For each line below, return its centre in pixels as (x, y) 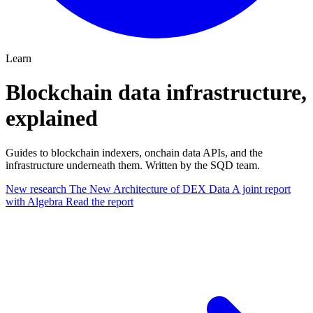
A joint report (261, 189)
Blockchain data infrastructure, (156, 93)
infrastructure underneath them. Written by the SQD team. (133, 165)
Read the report (100, 201)
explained (52, 118)
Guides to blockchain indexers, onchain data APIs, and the (134, 152)
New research (36, 189)
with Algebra (34, 201)
